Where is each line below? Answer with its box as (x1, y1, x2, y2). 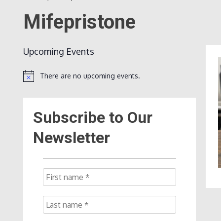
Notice (23, 75, 43, 84)
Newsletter (33, 128, 110, 147)
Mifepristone (23, 10, 136, 34)
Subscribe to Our (33, 108, 152, 127)
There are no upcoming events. (40, 72, 140, 80)
